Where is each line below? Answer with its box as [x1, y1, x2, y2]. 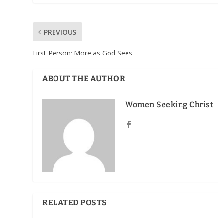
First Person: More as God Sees [33, 48, 133, 58]
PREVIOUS [44, 27, 77, 37]
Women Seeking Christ [125, 100, 214, 109]
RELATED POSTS [42, 198, 107, 208]
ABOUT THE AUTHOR [42, 74, 126, 84]
